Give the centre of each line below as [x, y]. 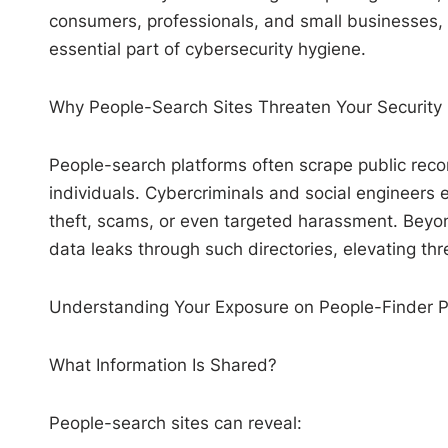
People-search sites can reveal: [175, 422]
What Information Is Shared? [162, 364]
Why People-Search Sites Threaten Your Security [245, 106]
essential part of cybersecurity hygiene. [207, 48]
